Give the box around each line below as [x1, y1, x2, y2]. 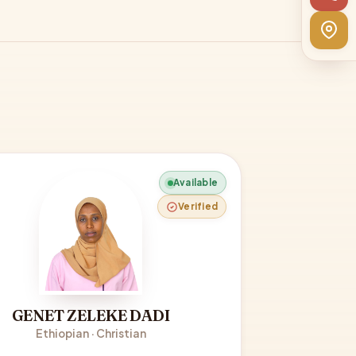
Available [172, 176, 218, 188]
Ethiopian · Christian [35, 327, 146, 340]
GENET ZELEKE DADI [11, 306, 170, 325]
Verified [178, 200, 218, 212]
